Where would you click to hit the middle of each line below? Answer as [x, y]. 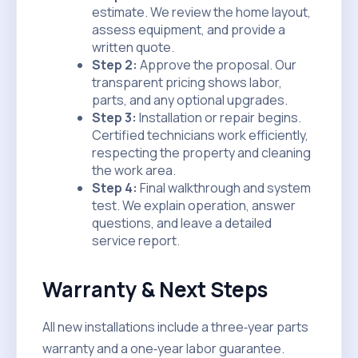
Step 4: [115, 188]
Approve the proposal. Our [217, 65]
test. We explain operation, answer [194, 205]
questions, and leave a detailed [182, 223]
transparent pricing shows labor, [187, 82]
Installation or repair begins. [219, 117]
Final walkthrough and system [224, 188]
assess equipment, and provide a [189, 30]
